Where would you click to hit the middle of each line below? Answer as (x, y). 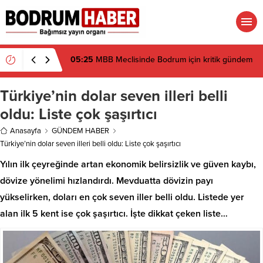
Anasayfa (26, 131)
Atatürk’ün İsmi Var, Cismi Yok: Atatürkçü (164, 54)
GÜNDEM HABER (80, 131)
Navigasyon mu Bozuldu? (116, 75)
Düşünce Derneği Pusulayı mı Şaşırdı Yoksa (149, 65)
